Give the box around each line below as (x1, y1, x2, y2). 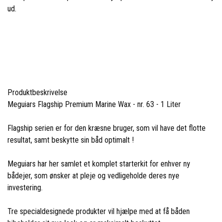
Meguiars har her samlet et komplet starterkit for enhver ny (7, 159, 190, 168)
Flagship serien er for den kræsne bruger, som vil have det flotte (7, 123, 206, 133)
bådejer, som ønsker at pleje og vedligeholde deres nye (7, 170, 179, 180)
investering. (7, 182, 43, 192)
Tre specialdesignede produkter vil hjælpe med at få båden (7, 206, 190, 216)
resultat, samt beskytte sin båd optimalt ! (7, 135, 134, 145)
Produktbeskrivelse (7, 87, 67, 97)
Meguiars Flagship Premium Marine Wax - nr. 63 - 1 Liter (7, 99, 181, 109)
